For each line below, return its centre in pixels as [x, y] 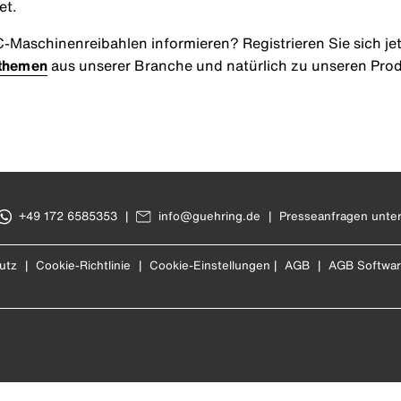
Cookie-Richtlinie [83, 266]
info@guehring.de [210, 217]
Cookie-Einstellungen [209, 266]
